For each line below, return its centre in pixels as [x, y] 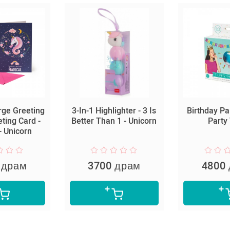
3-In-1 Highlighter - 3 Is [114, 110]
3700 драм [114, 166]
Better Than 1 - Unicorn [114, 121]
